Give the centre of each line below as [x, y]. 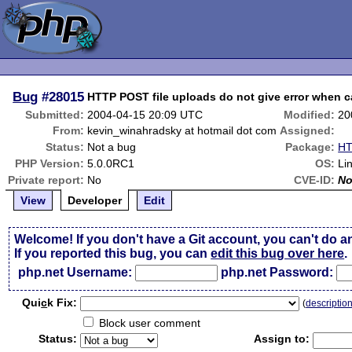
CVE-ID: [315, 180]
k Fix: [62, 302]
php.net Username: [75, 272]
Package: [310, 147]
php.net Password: [277, 272]
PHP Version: [50, 163]
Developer [95, 200]
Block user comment [148, 323]
